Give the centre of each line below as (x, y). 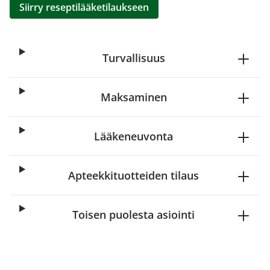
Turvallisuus (133, 58)
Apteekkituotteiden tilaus (134, 175)
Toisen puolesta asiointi (134, 215)
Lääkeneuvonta (134, 136)
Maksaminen (133, 97)
